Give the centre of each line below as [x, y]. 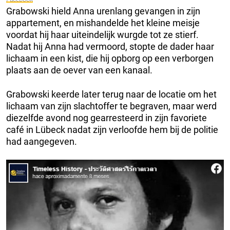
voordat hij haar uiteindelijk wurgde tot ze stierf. [102, 35]
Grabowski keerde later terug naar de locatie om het [111, 94]
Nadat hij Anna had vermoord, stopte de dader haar [110, 47]
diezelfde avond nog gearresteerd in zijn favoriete [107, 118]
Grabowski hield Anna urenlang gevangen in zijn [103, 11]
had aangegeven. [42, 142]
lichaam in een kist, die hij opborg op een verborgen [110, 59]
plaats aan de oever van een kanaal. [79, 70]
